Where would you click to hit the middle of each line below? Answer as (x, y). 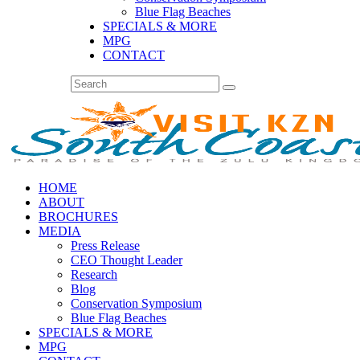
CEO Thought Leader (127, 260)
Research (94, 274)
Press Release (105, 245)
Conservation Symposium (136, 303)
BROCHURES (78, 217)
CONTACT (134, 55)
